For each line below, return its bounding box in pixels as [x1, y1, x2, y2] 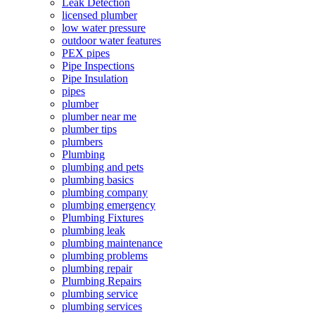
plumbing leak [62, 224, 125, 237]
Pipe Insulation [62, 72, 128, 85]
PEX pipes [62, 47, 110, 60]
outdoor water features [62, 34, 161, 47]
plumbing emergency [62, 199, 155, 212]
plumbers [62, 136, 103, 148]
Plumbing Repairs [62, 275, 141, 288]
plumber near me [62, 110, 136, 123]
